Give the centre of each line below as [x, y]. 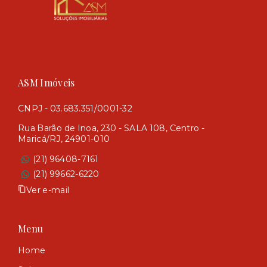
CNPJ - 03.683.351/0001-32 [75, 108]
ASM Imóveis [46, 83]
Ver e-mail [48, 190]
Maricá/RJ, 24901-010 [64, 139]
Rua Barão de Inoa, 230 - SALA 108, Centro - [111, 128]
